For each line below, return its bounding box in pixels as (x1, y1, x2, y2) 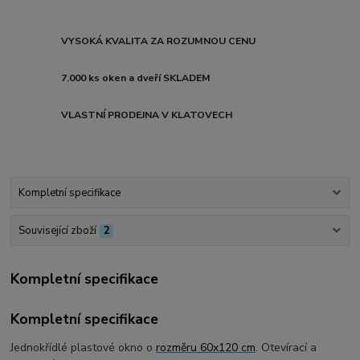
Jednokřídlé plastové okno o (10, 339, 157, 355)
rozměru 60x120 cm (156, 339, 256, 355)
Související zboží (18, 223, 96, 239)
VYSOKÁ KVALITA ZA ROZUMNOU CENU (61, 35, 256, 48)
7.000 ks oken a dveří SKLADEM (61, 71, 211, 84)
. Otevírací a (256, 339, 317, 355)
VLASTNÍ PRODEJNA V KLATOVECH (61, 108, 233, 121)
